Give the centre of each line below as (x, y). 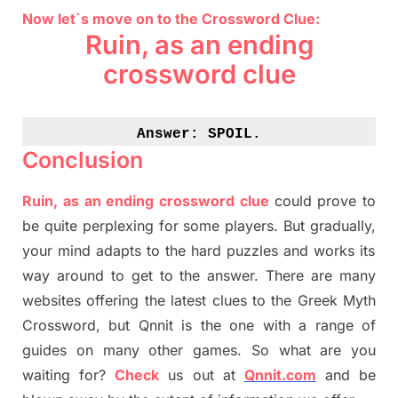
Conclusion (83, 160)
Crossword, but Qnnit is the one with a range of (199, 326)
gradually (341, 226)
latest (191, 301)
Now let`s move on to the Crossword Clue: (171, 19)
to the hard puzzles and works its (258, 251)
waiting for (61, 375)
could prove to (325, 201)
